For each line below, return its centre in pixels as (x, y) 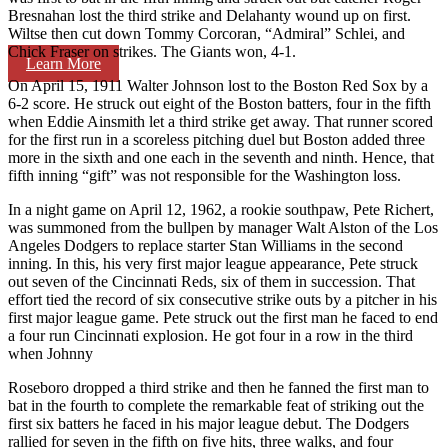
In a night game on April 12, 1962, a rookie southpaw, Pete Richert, (221, 209)
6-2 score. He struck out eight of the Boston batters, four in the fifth (219, 103)
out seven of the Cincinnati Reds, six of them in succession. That (211, 281)
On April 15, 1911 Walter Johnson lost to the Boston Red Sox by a (218, 85)
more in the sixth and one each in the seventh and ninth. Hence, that (221, 157)
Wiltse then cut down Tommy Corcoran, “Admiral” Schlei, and (206, 33)
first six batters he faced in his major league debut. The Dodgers (208, 423)
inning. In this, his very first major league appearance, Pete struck (213, 263)
